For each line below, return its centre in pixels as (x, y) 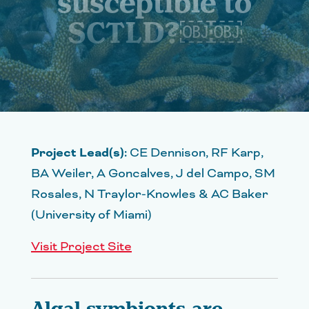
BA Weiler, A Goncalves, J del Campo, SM (153, 173)
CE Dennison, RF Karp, (195, 153)
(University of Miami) (91, 215)
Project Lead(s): (79, 153)
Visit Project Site (81, 247)
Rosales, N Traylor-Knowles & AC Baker (150, 194)
